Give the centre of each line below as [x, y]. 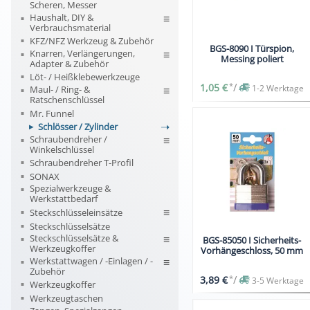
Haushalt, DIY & [62, 17]
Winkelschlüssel [62, 149]
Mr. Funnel [52, 113]
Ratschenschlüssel [67, 99]
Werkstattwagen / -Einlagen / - [92, 261]
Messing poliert [252, 58]
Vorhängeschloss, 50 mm [252, 251]
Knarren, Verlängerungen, [83, 53]
